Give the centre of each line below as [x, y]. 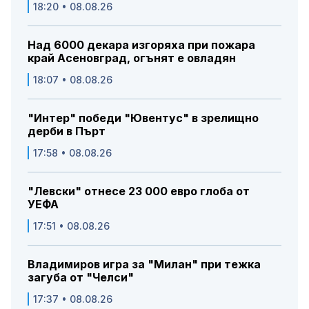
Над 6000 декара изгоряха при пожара [141, 45]
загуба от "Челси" [81, 278]
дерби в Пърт [67, 131]
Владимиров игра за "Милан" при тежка [144, 265]
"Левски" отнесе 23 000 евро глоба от [139, 191]
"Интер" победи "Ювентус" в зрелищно [143, 118]
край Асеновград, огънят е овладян [132, 58]
